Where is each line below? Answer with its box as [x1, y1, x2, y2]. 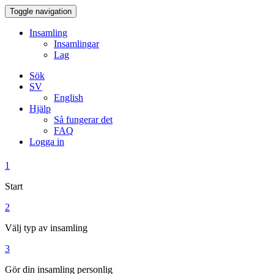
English [54, 92, 83, 103]
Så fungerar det [54, 114, 113, 125]
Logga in [29, 136, 64, 147]
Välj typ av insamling [5, 223, 87, 234]
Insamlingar [54, 39, 99, 49]
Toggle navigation [10, 7, 72, 16]
